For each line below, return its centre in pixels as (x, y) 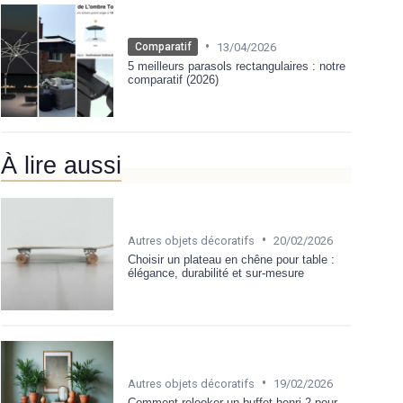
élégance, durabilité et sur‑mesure (216, 273)
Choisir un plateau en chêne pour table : (231, 259)
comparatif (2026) (173, 80)
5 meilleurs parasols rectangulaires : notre (237, 67)
